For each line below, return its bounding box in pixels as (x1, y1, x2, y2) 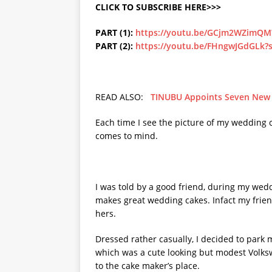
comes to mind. (95, 130, 158, 141)
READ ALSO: (95, 91, 151, 103)
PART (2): (95, 40, 135, 52)
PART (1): (95, 27, 135, 38)
